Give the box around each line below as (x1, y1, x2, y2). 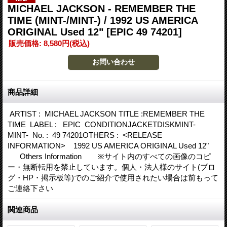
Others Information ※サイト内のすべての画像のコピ (8, 152, 211, 161)
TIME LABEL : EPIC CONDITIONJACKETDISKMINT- (8, 120, 196, 129)
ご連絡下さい (8, 183, 59, 193)
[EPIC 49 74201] (106, 26, 182, 37)
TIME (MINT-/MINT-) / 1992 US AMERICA (8, 14, 198, 26)
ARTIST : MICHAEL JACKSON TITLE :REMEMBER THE (8, 109, 205, 118)
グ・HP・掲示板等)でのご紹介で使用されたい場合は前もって (8, 173, 218, 182)
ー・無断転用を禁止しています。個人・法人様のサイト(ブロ (8, 162, 215, 171)
